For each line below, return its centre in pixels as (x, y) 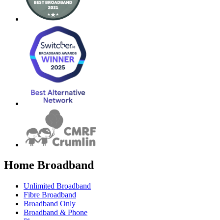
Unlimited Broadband (57, 186)
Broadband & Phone (55, 213)
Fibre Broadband (50, 195)
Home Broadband (49, 165)
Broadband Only (50, 204)
